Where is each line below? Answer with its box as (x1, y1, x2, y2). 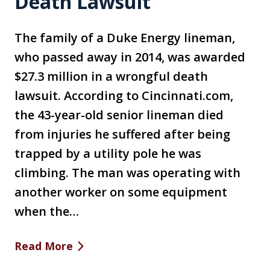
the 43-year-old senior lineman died (14, 107, 224, 124)
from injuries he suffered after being (14, 126, 230, 143)
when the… (14, 203, 79, 220)
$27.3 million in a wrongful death (14, 68, 208, 85)
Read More (14, 239, 73, 254)
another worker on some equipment (14, 184, 227, 201)
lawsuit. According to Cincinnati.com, (14, 87, 233, 104)
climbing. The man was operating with (14, 165, 240, 181)
